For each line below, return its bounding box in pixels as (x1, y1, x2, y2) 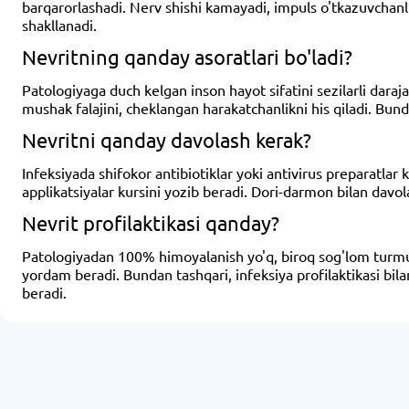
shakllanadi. (22, 16, 97, 34)
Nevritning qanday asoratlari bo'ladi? (22, 45, 352, 68)
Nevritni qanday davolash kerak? (22, 128, 311, 152)
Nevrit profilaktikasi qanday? (22, 211, 279, 235)
